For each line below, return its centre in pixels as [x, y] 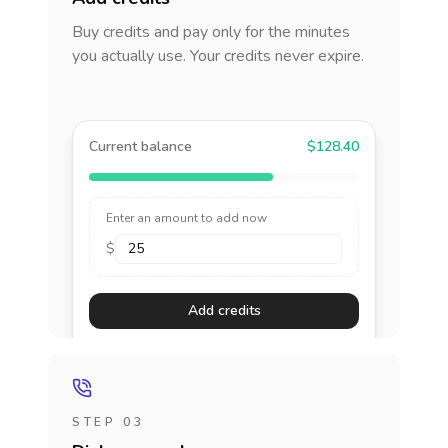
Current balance [140, 146]
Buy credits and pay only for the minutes [211, 32]
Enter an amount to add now [186, 218]
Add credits [224, 310]
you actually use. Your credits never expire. [218, 56]
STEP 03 [108, 422]
